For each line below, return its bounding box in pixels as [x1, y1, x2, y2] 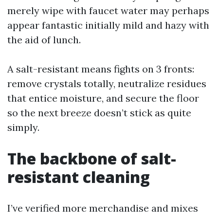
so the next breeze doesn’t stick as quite [7, 107, 191, 119]
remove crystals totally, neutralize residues [7, 77, 206, 90]
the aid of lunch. [7, 34, 81, 46]
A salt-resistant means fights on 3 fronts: [7, 63, 194, 75]
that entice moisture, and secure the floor [7, 92, 199, 104]
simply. [7, 121, 39, 133]
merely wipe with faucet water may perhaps [7, 4, 209, 17]
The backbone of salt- [7, 148, 176, 169]
